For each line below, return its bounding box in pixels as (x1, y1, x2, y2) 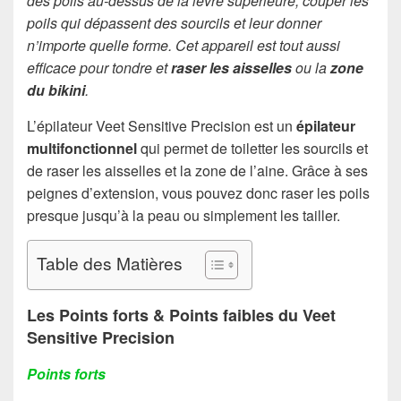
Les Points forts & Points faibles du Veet (27, 303, 336, 327)
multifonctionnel (27, 138, 137, 158)
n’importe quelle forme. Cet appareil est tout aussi (27, 35, 340, 55)
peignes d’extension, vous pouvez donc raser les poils (27, 183, 370, 203)
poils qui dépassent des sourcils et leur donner (27, 13, 321, 33)
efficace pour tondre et (27, 57, 171, 78)
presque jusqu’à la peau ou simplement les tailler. (27, 205, 340, 226)
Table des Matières (37, 251, 183, 276)
